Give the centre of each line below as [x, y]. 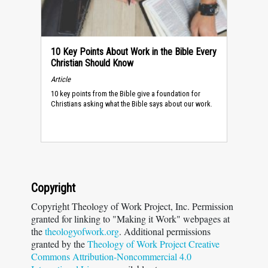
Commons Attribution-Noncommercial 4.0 [111, 256]
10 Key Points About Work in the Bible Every [134, 52]
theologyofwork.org [82, 231]
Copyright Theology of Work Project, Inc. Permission [132, 206]
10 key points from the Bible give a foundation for [126, 94]
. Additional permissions [165, 231]
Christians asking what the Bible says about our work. [132, 104]
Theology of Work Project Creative [153, 244]
